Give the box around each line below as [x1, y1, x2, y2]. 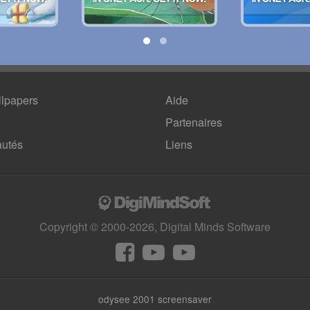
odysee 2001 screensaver [98, 292, 212, 306]
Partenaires [165, 114, 222, 130]
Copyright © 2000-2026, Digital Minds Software [39, 219, 271, 235]
